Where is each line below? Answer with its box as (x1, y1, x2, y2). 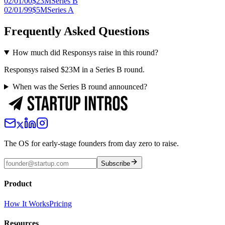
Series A (47, 6, 74, 15)
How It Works (4, 199, 49, 208)
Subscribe (101, 160, 130, 168)
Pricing (49, 199, 72, 208)
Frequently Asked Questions (4, 25, 149, 38)
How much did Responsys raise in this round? (12, 48, 158, 57)
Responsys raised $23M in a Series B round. (4, 65, 145, 74)
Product (4, 179, 32, 188)
